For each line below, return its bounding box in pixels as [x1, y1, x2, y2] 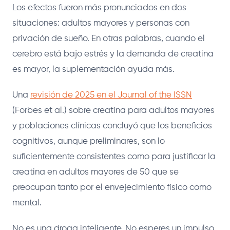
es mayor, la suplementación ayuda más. [12, 65, 175, 74]
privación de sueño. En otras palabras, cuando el [12, 34, 205, 43]
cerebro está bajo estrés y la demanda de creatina [12, 49, 214, 59]
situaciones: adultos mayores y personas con [12, 18, 189, 28]
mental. [12, 198, 42, 207]
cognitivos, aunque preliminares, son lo [12, 137, 165, 146]
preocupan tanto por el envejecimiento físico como [12, 183, 212, 192]
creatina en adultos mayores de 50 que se [12, 167, 179, 177]
